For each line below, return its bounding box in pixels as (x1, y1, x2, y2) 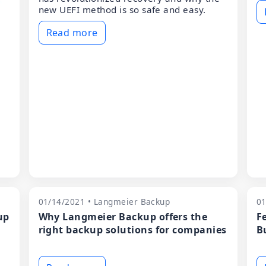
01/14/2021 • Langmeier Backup (38, 196, 170, 207)
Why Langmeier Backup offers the (38, 210, 208, 223)
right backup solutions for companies (38, 223, 227, 236)
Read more (46, 26, 98, 39)
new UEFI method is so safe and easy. (38, 4, 206, 15)
